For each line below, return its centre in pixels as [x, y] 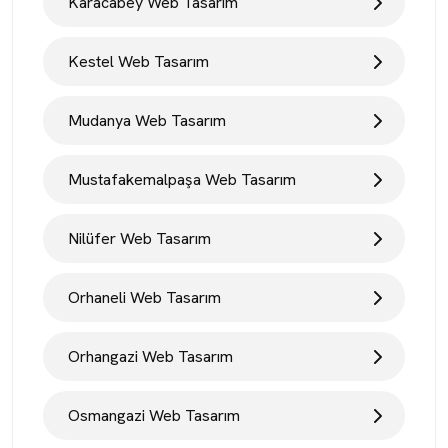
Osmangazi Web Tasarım [154, 415]
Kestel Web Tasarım [138, 61]
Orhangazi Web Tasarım [150, 356]
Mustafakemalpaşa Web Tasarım [182, 179]
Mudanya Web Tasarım [147, 120]
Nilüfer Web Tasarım [139, 238]
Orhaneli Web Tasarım [144, 297]
